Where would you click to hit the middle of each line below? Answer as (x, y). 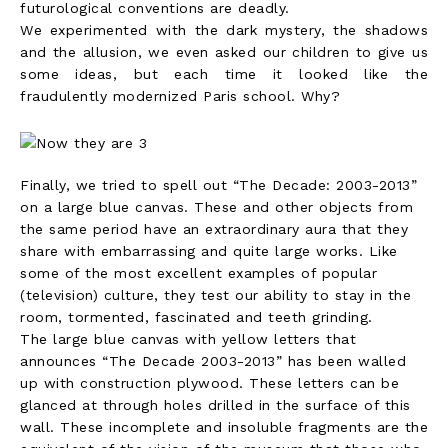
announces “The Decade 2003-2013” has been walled (213, 360)
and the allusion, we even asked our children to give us (224, 51)
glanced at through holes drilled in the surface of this (215, 404)
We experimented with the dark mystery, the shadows (224, 29)
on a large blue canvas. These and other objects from (216, 206)
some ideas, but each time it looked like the (224, 73)
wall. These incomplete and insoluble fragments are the (224, 426)
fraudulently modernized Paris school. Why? (180, 95)
